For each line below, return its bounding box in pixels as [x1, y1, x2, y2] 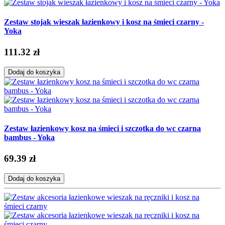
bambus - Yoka [4, 133, 55, 142]
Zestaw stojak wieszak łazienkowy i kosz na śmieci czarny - [4, 18, 204, 27]
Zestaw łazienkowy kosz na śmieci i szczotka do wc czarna [4, 124, 201, 133]
